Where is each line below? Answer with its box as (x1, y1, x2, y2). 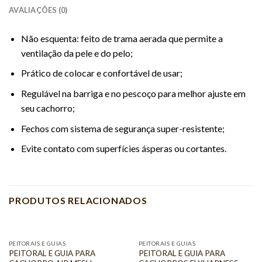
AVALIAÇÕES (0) (9, 5, 68, 15)
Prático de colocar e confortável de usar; (20, 67, 182, 79)
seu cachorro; (20, 102, 75, 113)
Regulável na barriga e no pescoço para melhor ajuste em (20, 87, 246, 99)
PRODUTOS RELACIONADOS (9, 194, 147, 206)
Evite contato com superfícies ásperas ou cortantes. (20, 143, 226, 154)
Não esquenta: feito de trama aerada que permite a (20, 32, 223, 44)
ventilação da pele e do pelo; (20, 47, 133, 58)
